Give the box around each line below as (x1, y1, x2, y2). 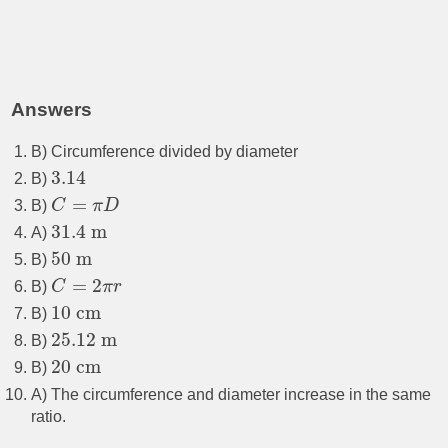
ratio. (31, 408, 67, 426)
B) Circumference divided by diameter (31, 143, 299, 161)
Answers (11, 99, 93, 121)
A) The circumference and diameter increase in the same (31, 386, 432, 404)
